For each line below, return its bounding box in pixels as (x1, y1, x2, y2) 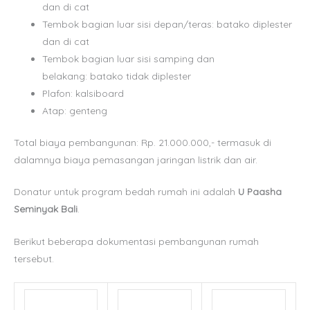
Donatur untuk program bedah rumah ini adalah (14, 185, 238, 198)
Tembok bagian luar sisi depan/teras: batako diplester (42, 18, 293, 30)
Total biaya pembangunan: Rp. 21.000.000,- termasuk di (14, 136, 271, 148)
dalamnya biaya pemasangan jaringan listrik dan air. (14, 153, 257, 165)
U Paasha (238, 185, 282, 198)
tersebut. (14, 253, 54, 265)
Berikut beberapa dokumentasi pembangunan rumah (14, 235, 259, 248)
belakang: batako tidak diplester (42, 70, 192, 82)
